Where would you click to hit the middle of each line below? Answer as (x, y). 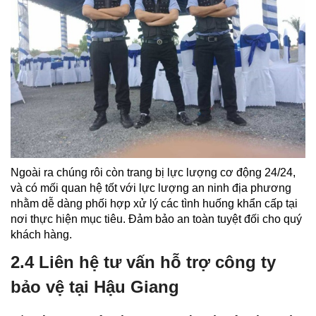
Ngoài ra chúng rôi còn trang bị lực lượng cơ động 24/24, (153, 172)
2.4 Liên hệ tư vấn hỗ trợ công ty (143, 262)
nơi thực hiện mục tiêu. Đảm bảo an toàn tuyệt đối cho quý (156, 219)
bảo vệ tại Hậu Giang (95, 286)
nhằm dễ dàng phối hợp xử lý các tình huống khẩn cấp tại (154, 203)
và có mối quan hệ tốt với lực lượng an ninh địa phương (151, 188)
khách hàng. (41, 234)
